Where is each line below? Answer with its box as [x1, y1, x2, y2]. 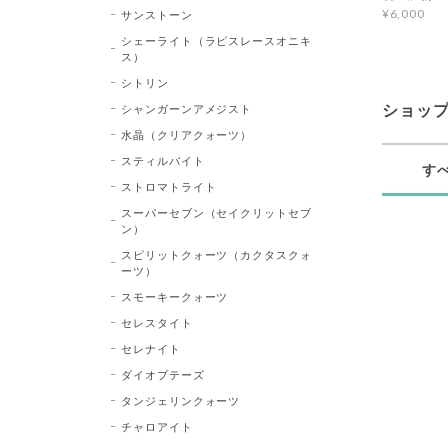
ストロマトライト [120, 179, 217, 193]
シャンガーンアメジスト [120, 101, 253, 115]
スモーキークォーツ [120, 289, 229, 303]
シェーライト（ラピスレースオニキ [120, 33, 313, 47]
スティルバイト [120, 153, 205, 167]
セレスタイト [120, 315, 193, 329]
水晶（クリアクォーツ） [120, 127, 253, 141]
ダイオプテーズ [120, 367, 205, 381]
